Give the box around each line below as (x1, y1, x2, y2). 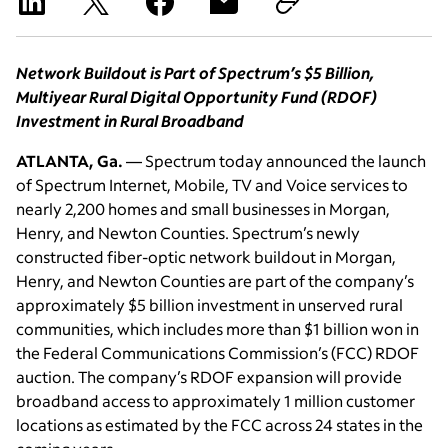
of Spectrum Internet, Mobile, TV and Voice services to (16, 174, 408, 196)
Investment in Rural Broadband (16, 110, 244, 132)
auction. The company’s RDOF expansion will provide (16, 366, 402, 388)
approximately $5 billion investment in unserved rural (16, 294, 403, 316)
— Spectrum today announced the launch (123, 150, 426, 172)
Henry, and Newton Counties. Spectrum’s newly (16, 222, 360, 244)
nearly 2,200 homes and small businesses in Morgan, (16, 198, 390, 220)
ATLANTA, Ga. (16, 150, 123, 172)
